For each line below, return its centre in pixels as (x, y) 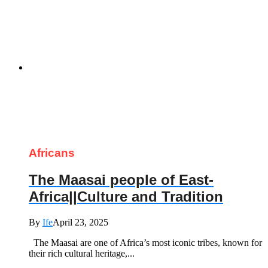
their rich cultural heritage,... (82, 253)
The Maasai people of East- (121, 179)
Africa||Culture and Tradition (126, 196)
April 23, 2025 (80, 222)
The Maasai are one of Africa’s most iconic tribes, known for (145, 242)
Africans (52, 153)
